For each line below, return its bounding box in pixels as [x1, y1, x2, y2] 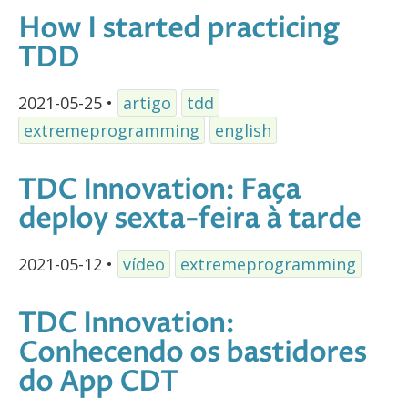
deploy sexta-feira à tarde [18, 201, 361, 240]
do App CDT [18, 363, 178, 402]
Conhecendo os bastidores [18, 334, 366, 372]
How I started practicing [18, 11, 339, 49]
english [215, 119, 271, 142]
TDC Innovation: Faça [18, 172, 301, 210]
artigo [123, 92, 171, 115]
